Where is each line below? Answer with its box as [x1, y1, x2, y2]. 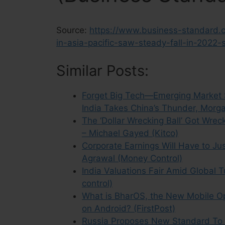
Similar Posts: [56, 61, 149, 79]
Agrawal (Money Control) [82, 153, 182, 163]
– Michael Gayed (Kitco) [82, 128, 178, 138]
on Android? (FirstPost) [82, 203, 175, 213]
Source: [56, 25, 89, 35]
